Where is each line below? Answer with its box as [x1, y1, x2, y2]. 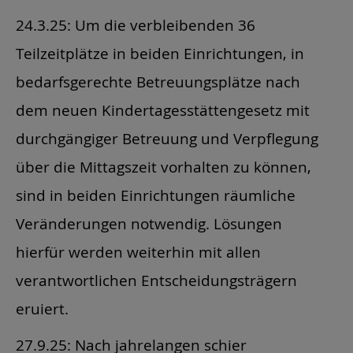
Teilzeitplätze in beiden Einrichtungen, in [16, 43, 304, 63]
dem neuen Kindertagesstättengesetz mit [16, 99, 310, 120]
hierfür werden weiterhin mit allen [16, 241, 261, 262]
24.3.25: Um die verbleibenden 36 [16, 14, 255, 35]
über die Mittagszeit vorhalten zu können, [16, 156, 311, 176]
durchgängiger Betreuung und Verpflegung [16, 128, 318, 148]
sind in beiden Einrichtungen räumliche [16, 184, 295, 205]
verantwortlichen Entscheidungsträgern [16, 269, 297, 290]
